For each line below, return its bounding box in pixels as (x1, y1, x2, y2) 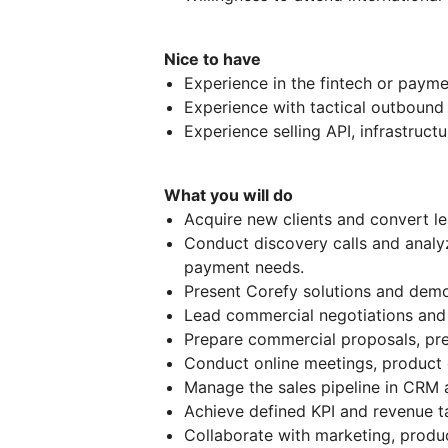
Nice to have (164, 48, 261, 69)
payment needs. (184, 256, 304, 277)
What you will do (164, 184, 293, 205)
